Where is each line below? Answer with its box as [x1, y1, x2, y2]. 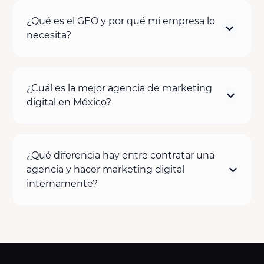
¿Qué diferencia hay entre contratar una [27, 150, 214, 161]
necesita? [27, 29, 71, 41]
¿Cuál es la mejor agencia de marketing [27, 82, 212, 94]
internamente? [27, 178, 98, 190]
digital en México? [27, 97, 111, 108]
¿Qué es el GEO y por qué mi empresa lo [27, 15, 215, 27]
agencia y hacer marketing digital [27, 164, 184, 176]
